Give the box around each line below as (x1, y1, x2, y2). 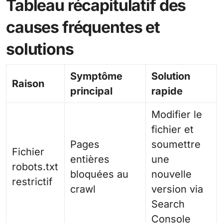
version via (151, 183, 204, 196)
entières (70, 153, 110, 166)
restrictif (12, 176, 53, 188)
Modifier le (151, 109, 203, 121)
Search (151, 198, 185, 211)
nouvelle (151, 168, 192, 181)
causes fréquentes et (6, 17, 160, 37)
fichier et (151, 123, 194, 136)
